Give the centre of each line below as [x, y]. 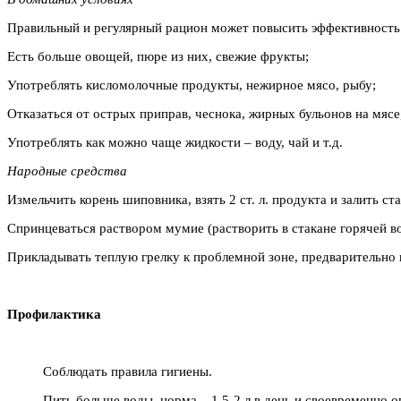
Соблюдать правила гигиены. [128, 371]
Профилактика [54, 314]
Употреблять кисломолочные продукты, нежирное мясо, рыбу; [192, 85]
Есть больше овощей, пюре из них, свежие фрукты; [158, 56]
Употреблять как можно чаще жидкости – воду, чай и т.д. [175, 142]
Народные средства [67, 171]
